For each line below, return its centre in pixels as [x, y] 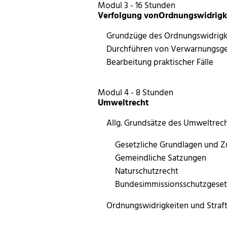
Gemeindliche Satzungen [160, 157]
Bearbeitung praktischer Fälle [160, 62]
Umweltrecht [124, 102]
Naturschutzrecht [146, 170]
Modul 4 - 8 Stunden [136, 92]
